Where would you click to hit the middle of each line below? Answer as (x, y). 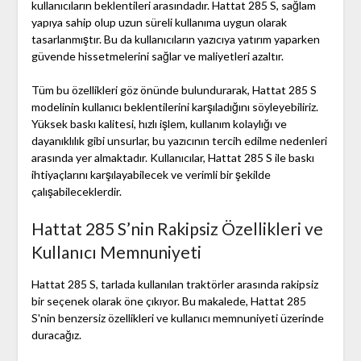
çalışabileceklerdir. (76, 192)
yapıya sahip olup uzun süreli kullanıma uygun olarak (159, 23)
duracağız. (56, 335)
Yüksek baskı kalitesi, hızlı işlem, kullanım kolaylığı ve (159, 124)
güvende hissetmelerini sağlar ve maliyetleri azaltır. (157, 56)
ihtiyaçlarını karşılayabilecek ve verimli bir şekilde (151, 175)
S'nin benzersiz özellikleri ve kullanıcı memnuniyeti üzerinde (177, 318)
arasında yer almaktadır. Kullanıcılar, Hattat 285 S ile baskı (172, 158)
